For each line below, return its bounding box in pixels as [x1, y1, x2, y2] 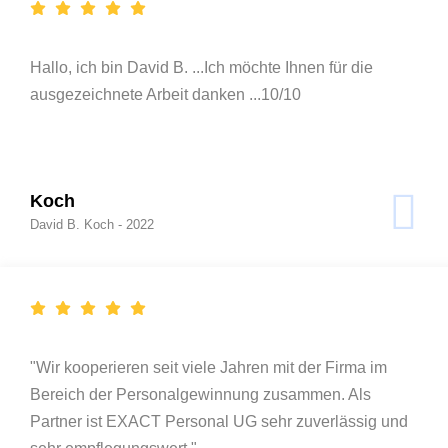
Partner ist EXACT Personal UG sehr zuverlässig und [30, 412, 408, 430]
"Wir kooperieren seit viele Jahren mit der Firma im [30, 358, 387, 376]
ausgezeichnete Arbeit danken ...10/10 [30, 85, 301, 103]
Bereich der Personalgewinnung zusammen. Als [30, 385, 371, 403]
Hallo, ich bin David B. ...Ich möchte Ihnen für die [30, 58, 373, 76]
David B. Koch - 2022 [30, 216, 154, 232]
